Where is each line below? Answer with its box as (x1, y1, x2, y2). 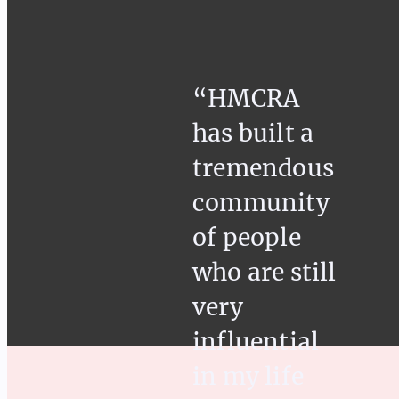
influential (192, 327, 320, 357)
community (192, 188, 330, 218)
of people (192, 223, 301, 253)
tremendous (192, 153, 334, 183)
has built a (192, 118, 314, 149)
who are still (192, 257, 337, 288)
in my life (192, 362, 304, 392)
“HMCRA (192, 84, 300, 114)
